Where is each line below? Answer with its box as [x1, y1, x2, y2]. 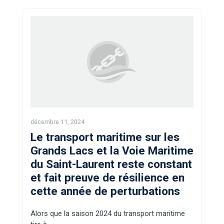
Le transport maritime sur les [30, 130, 179, 144]
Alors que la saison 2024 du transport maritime [30, 209, 185, 218]
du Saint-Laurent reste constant [30, 157, 192, 171]
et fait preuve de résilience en [30, 171, 184, 184]
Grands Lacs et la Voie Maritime [30, 144, 193, 157]
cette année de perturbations [30, 184, 180, 198]
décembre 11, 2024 [30, 118, 84, 126]
